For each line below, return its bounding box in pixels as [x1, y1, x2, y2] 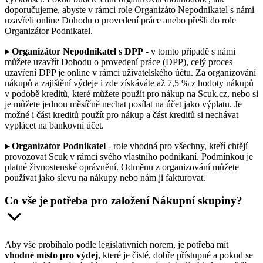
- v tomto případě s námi [143, 46, 235, 57]
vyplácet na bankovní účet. [5, 120, 104, 131]
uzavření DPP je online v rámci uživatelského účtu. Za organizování [5, 68, 256, 78]
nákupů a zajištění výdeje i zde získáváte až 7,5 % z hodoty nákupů [5, 78, 254, 89]
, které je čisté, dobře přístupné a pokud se [98, 250, 253, 261]
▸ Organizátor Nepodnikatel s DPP [5, 46, 143, 57]
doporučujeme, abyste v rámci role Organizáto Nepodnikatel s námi [5, 5, 254, 15]
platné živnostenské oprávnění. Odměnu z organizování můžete [5, 162, 239, 173]
